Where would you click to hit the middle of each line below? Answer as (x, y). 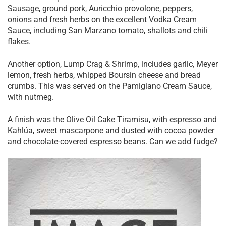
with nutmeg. (31, 97)
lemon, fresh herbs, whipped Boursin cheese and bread (104, 75)
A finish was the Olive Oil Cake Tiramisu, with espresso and (112, 120)
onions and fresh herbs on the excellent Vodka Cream (102, 20)
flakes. (19, 42)
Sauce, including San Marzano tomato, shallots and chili (108, 31)
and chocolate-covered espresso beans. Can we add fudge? (113, 142)
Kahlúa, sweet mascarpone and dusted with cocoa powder (111, 131)
